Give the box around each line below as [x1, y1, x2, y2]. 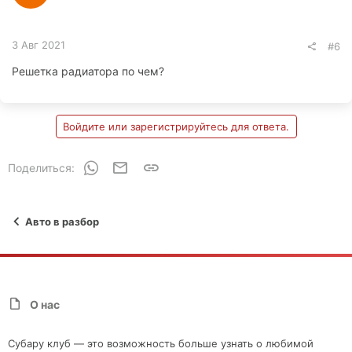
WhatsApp [98, 158, 152, 172]
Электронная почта [128, 158, 232, 172]
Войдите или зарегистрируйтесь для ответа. [62, 119, 289, 133]
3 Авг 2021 [12, 38, 65, 51]
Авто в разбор [25, 215, 99, 229]
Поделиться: [8, 160, 75, 174]
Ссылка [159, 158, 201, 172]
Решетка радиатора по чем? [12, 64, 164, 78]
